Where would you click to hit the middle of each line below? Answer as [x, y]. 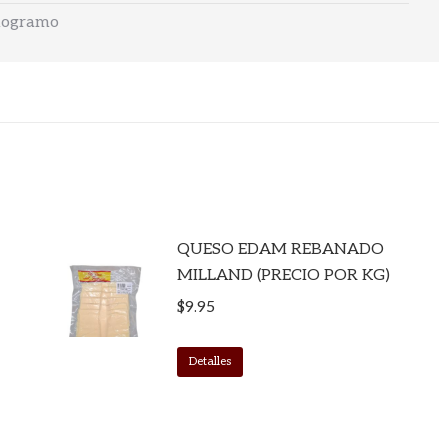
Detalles [209, 361]
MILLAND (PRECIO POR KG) [283, 275]
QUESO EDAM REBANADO [280, 249]
